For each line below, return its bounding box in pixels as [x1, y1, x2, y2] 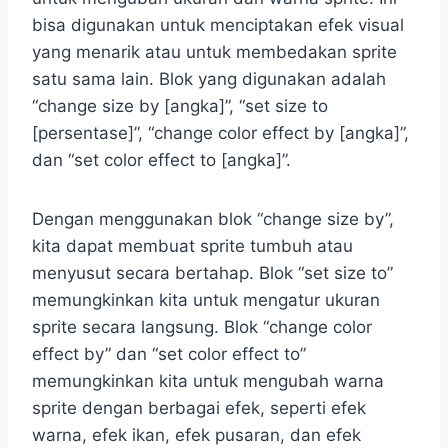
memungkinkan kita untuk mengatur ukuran [32, 289, 380, 310]
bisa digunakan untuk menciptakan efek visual [32, 14, 404, 35]
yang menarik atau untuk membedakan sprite [32, 41, 397, 62]
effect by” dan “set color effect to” [32, 343, 306, 364]
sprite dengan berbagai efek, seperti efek [32, 397, 366, 418]
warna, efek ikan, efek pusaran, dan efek [32, 424, 361, 445]
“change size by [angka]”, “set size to [32, 95, 328, 116]
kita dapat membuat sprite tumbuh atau [32, 235, 353, 256]
